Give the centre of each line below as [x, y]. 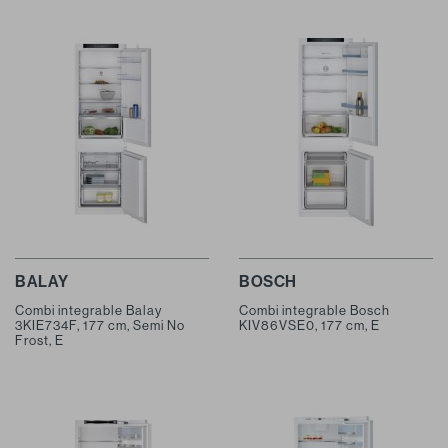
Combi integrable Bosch [314, 310]
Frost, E [39, 340]
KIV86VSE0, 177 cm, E [309, 325]
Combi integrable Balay [88, 310]
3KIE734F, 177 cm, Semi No [100, 325]
